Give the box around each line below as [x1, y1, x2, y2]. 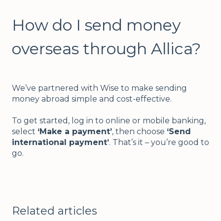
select [12, 127, 37, 137]
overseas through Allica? [12, 39, 201, 59]
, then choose [112, 127, 167, 137]
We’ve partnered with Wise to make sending [12, 83, 187, 93]
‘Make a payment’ [37, 127, 112, 137]
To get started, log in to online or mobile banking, [12, 116, 206, 126]
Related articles [12, 204, 97, 218]
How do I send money [12, 15, 181, 35]
